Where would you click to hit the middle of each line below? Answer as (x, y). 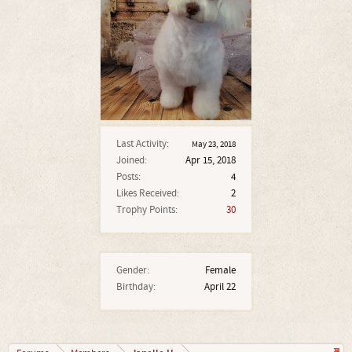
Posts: (128, 177)
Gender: (133, 270)
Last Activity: (143, 144)
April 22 (220, 287)
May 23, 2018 (214, 145)
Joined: (132, 160)
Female (220, 270)
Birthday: (136, 287)
